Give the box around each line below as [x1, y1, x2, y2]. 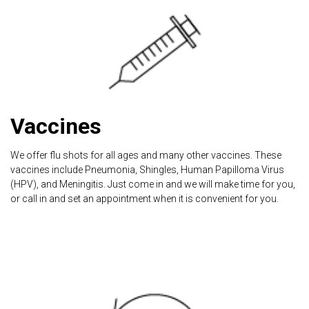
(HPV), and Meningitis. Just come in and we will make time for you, [10, 178, 295, 190]
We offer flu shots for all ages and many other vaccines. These [10, 149, 281, 161]
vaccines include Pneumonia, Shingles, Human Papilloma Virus [10, 163, 284, 175]
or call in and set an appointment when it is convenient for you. [10, 192, 279, 204]
